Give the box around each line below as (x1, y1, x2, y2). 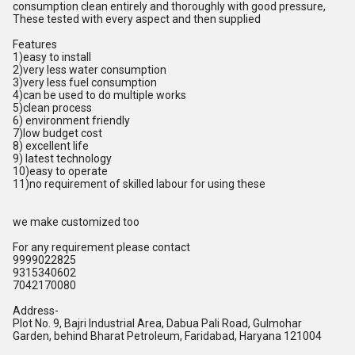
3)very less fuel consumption (13, 76, 157, 89)
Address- (13, 304, 59, 317)
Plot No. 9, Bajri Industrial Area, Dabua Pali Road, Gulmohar (13, 317, 302, 330)
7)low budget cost (13, 127, 102, 139)
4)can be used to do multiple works (13, 89, 186, 101)
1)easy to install (13, 51, 91, 63)
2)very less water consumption (13, 63, 166, 76)
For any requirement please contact (13, 241, 190, 254)
